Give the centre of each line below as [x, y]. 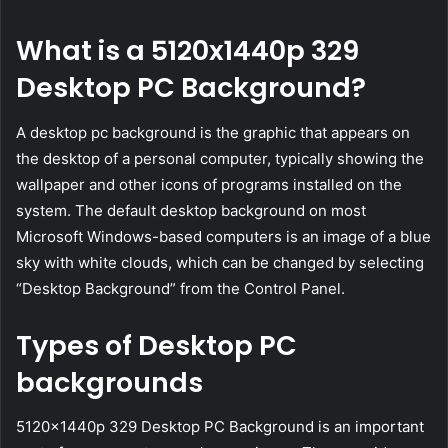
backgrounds [109, 382]
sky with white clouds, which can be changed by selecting [220, 262]
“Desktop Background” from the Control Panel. [180, 288]
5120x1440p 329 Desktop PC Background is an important [220, 427]
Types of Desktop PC [156, 345]
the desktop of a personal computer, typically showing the [220, 158]
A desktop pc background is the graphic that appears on [213, 132]
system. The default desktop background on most [191, 210]
